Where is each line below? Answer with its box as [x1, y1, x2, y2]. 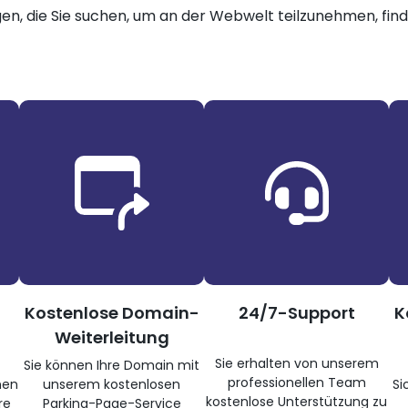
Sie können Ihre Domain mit [24, 356, 199, 374]
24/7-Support [238, 301, 355, 324]
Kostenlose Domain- [24, 301, 199, 324]
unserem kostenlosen [43, 375, 180, 393]
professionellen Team [227, 373, 366, 392]
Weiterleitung [54, 326, 169, 349]
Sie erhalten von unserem [214, 354, 379, 372]
